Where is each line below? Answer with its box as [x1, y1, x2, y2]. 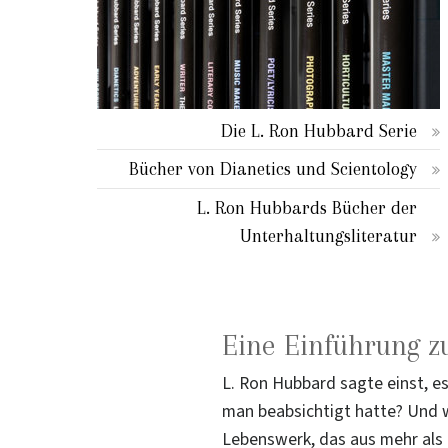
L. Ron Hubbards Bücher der [197, 196, 418, 218]
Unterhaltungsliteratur [240, 224, 418, 246]
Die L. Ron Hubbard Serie [221, 119, 418, 141]
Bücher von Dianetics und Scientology [129, 158, 418, 180]
